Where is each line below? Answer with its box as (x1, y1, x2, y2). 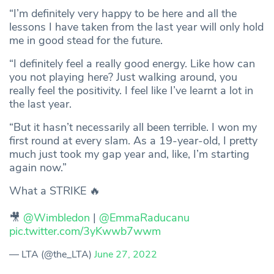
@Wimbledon (23, 210, 90, 226)
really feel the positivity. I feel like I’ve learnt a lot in (9, 83, 253, 98)
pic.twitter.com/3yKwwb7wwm (9, 224, 161, 239)
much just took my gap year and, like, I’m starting (9, 147, 250, 162)
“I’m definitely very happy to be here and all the (9, 6, 237, 21)
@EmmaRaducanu (99, 210, 190, 226)
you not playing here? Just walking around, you (9, 70, 237, 85)
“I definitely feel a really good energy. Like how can (9, 56, 255, 72)
